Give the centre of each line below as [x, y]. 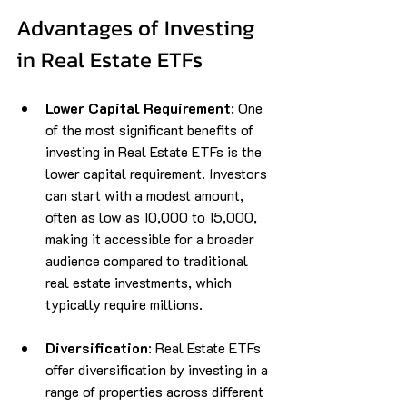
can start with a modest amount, [146, 194]
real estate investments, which [140, 282]
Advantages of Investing [138, 27]
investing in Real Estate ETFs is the [155, 151]
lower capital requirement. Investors [158, 173]
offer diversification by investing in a [159, 369]
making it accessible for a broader [152, 238]
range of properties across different [156, 391]
